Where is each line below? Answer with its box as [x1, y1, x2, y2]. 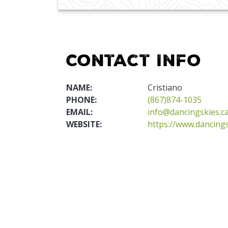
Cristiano [148, 82, 182, 94]
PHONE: [66, 94, 97, 106]
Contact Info [66, 52, 202, 68]
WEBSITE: [66, 119, 102, 130]
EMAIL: [66, 106, 93, 118]
